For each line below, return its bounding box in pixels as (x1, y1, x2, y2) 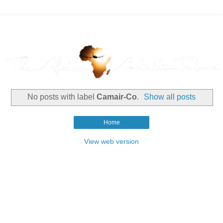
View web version (84, 137, 139, 145)
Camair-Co (96, 93, 137, 102)
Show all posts (144, 93, 196, 102)
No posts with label (27, 93, 97, 102)
